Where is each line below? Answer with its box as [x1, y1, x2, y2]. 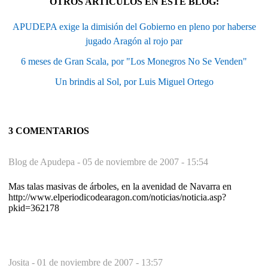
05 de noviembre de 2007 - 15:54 [83, 156, 208, 167]
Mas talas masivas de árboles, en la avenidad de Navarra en [8, 181, 232, 191]
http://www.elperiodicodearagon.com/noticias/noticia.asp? [8, 191, 226, 202]
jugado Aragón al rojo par [86, 35, 182, 46]
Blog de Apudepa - [8, 156, 83, 167]
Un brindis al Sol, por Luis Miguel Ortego [54, 76, 214, 87]
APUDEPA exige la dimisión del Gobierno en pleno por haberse [12, 21, 256, 32]
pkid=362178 [8, 202, 59, 213]
